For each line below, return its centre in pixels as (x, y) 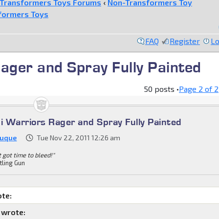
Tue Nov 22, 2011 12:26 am (79, 137)
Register (185, 41)
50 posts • (161, 88)
